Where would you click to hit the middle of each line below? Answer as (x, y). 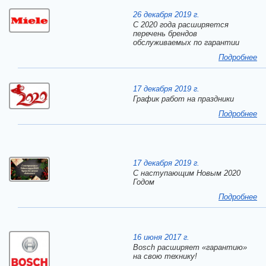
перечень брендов (165, 34)
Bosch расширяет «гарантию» (190, 247)
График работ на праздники (183, 99)
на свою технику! (165, 256)
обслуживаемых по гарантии (186, 42)
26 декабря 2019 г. (166, 15)
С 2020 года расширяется (181, 25)
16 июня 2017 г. (161, 237)
